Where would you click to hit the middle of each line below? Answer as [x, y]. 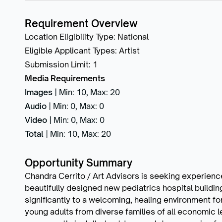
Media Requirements [65, 78]
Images [39, 92]
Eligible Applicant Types [70, 50]
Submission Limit [57, 64]
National [133, 36]
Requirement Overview [81, 23]
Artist [129, 50]
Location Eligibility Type [69, 36]
